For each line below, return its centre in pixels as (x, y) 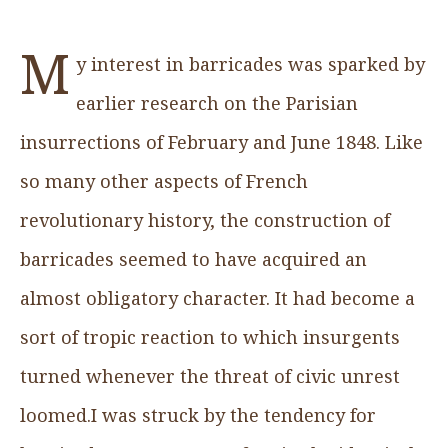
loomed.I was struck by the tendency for (198, 414)
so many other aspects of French (164, 180)
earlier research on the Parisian (217, 102)
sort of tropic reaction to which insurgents (210, 336)
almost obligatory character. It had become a (217, 297)
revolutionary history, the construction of (205, 219)
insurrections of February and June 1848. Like (221, 141)
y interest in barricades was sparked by (251, 63)
